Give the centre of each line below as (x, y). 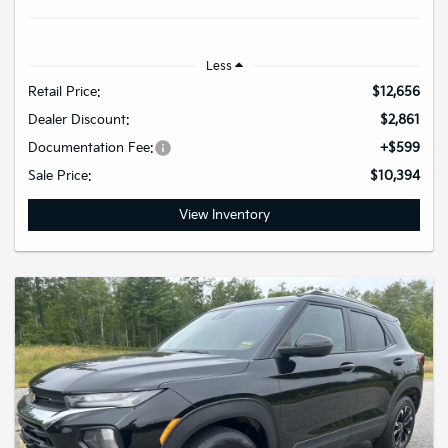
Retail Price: (64, 92)
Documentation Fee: (91, 148)
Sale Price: (60, 176)
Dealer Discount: (79, 120)
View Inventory (224, 215)
